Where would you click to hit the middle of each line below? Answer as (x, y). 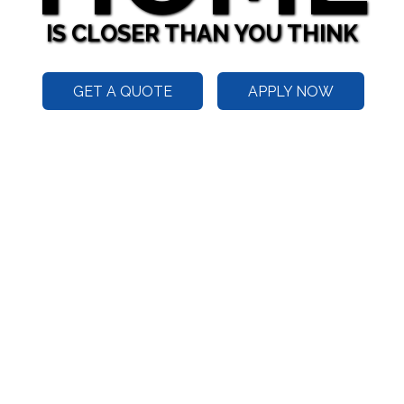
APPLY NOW (290, 91)
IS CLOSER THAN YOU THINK (202, 34)
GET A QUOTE (122, 91)
